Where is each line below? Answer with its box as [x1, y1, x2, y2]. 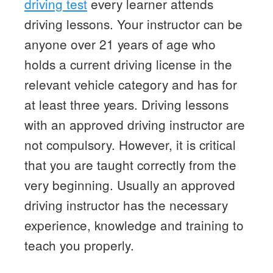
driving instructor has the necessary [24, 195, 228, 214]
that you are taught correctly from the [24, 155, 236, 174]
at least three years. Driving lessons [24, 94, 229, 113]
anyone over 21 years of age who [24, 34, 216, 53]
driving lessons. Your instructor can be [24, 14, 243, 33]
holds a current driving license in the [24, 54, 232, 73]
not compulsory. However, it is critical [24, 135, 236, 154]
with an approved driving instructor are [24, 115, 245, 133]
